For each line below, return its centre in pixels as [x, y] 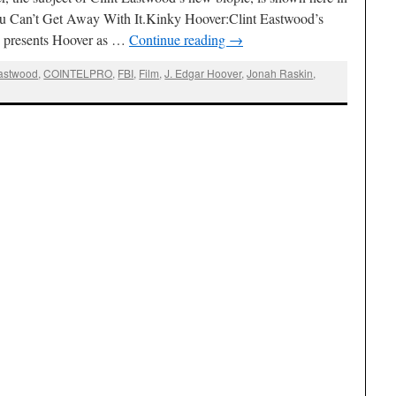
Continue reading [179, 39]
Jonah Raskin [280, 73]
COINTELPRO [78, 73]
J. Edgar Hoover [203, 73]
